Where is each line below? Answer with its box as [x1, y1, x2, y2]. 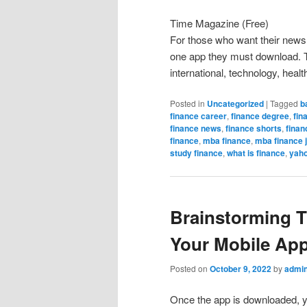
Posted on [170, 262, 210, 274]
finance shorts [225, 122, 282, 135]
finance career [170, 110, 227, 123]
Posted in [170, 97, 205, 110]
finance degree [231, 110, 289, 123]
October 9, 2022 [210, 262, 271, 275]
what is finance [227, 147, 285, 160]
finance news [170, 122, 221, 135]
